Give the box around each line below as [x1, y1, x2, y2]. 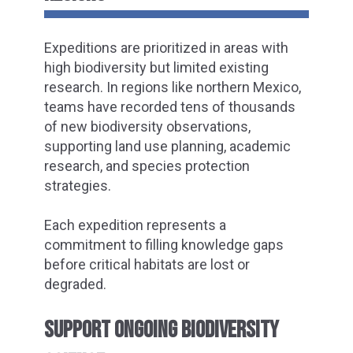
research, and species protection [44, 158, 250, 175]
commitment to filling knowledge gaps [44, 236, 284, 254]
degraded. [44, 276, 106, 293]
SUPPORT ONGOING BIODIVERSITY [44, 316, 279, 345]
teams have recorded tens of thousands [44, 98, 295, 116]
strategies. [44, 177, 111, 195]
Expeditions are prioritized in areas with [44, 39, 288, 57]
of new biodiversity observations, [44, 118, 251, 136]
